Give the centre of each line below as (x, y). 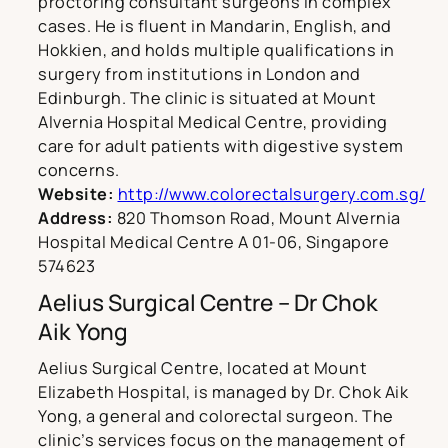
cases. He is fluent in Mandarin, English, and (215, 26)
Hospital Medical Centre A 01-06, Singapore (213, 242)
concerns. (79, 170)
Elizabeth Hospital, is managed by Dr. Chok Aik (223, 392)
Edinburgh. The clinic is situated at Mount (207, 98)
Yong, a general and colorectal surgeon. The (216, 416)
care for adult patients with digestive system (221, 146)
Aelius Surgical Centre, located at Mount (202, 368)
